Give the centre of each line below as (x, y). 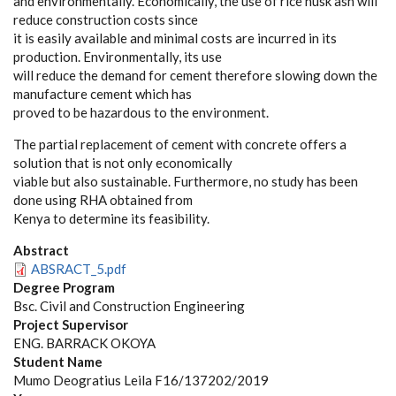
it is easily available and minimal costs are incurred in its (175, 38)
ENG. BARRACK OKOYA (84, 343)
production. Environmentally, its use (118, 57)
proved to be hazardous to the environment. (141, 112)
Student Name (58, 362)
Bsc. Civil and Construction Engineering (129, 306)
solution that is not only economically (123, 163)
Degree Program (64, 287)
